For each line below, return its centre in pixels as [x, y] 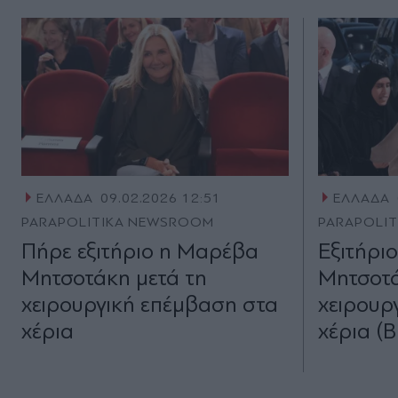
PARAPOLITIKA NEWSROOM [118, 223]
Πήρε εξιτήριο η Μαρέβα [140, 251]
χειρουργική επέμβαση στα [150, 305]
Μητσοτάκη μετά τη [114, 278]
